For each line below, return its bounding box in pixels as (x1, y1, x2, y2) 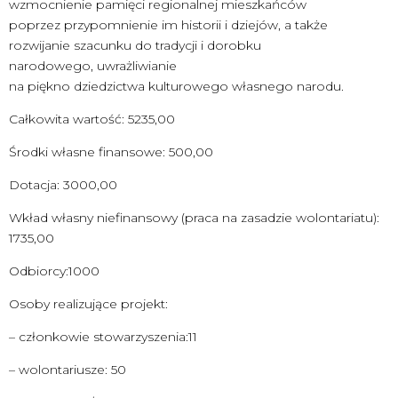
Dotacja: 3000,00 (9, 177, 117, 194)
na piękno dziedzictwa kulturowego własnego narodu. (9, 78, 344, 95)
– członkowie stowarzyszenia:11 (9, 329, 197, 346)
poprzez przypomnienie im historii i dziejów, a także (9, 17, 328, 34)
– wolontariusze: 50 (9, 362, 126, 378)
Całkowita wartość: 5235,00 (9, 111, 175, 128)
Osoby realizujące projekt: (9, 296, 168, 313)
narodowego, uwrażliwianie (9, 58, 177, 75)
